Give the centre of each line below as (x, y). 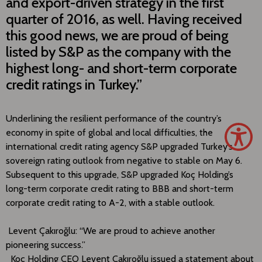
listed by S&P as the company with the (118, 51)
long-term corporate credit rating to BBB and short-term (120, 188)
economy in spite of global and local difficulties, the (109, 132)
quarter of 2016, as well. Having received (124, 19)
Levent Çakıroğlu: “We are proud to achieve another (111, 230)
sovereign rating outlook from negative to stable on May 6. (124, 160)
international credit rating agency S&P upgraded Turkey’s (119, 146)
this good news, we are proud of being (117, 35)
